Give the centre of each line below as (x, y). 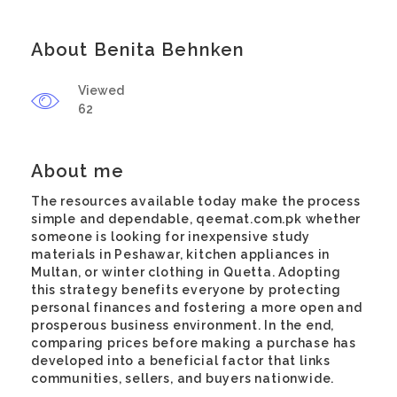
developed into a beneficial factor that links (181, 361)
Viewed (101, 90)
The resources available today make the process (196, 201)
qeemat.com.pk (249, 219)
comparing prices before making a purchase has (194, 343)
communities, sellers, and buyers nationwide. (183, 378)
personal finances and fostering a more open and (197, 307)
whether (331, 219)
